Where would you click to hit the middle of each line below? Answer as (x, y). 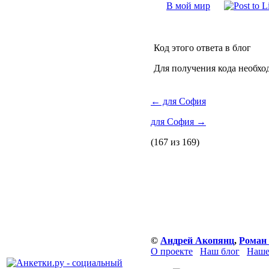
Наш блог (220, 251)
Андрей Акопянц (197, 240)
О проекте (172, 251)
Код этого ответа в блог (202, 48)
